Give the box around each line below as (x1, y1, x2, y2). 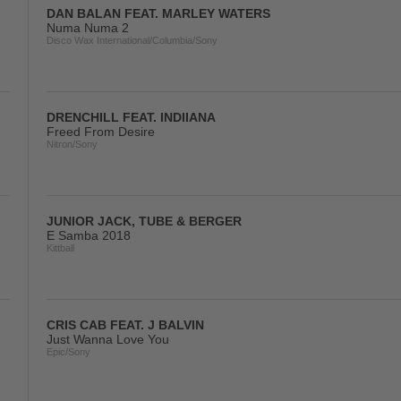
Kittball (47, 243, 74, 253)
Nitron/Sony (47, 139, 98, 149)
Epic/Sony (47, 346, 90, 357)
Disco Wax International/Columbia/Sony (47, 35, 218, 46)
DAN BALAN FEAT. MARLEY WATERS (47, 6, 270, 21)
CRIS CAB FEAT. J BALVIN (47, 318, 204, 332)
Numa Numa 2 (47, 21, 129, 35)
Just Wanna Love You (47, 332, 169, 346)
